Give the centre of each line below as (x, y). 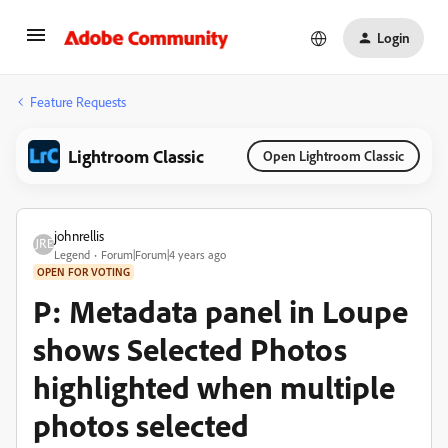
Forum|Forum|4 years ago (163, 254)
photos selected (141, 425)
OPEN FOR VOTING (83, 272)
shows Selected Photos (190, 349)
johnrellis (79, 235)
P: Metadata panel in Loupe (220, 311)
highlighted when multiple (214, 387)
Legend (72, 254)
